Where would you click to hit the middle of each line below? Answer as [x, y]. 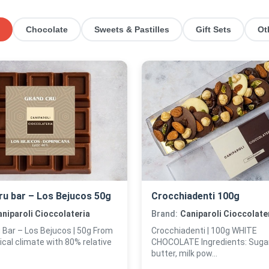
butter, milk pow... [184, 253]
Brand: [165, 214]
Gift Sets [213, 29]
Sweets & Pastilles [132, 29]
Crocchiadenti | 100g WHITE [192, 231]
